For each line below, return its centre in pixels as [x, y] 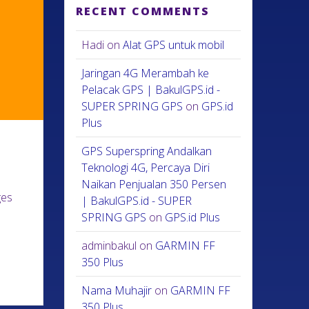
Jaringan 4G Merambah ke [146, 73]
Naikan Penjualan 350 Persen [154, 184]
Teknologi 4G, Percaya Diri [146, 168]
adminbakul [109, 246]
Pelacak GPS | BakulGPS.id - [151, 90]
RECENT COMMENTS [143, 11]
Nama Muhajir [117, 290]
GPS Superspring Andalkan [147, 151]
